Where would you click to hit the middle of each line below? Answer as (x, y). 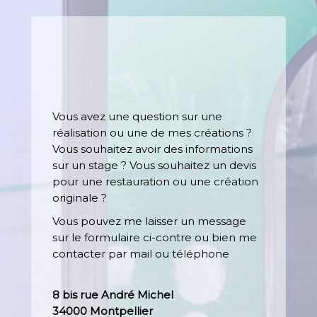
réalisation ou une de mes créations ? (152, 132)
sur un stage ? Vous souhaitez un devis (155, 165)
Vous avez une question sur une (138, 116)
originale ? (80, 197)
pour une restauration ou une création (156, 181)
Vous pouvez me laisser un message (150, 221)
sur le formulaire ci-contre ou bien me (155, 237)
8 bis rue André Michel (113, 294)
